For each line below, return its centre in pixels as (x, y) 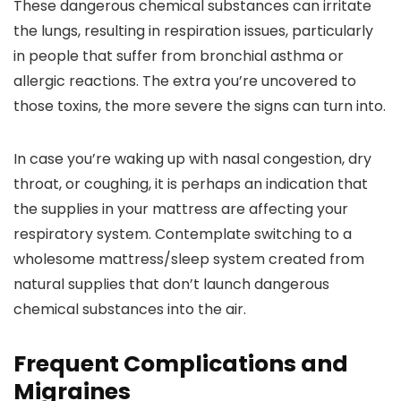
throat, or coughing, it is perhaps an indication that (191, 184)
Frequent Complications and (181, 364)
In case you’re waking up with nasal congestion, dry (192, 159)
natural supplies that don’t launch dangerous (171, 284)
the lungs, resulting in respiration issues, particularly (193, 31)
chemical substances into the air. (130, 309)
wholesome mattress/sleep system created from (189, 259)
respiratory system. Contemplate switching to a (183, 234)
